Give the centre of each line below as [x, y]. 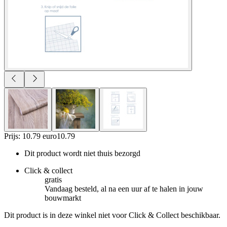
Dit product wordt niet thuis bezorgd [82, 153]
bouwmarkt [63, 198]
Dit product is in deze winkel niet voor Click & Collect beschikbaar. [112, 215]
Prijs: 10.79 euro [30, 136]
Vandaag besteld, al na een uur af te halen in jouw [124, 188]
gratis [53, 179]
